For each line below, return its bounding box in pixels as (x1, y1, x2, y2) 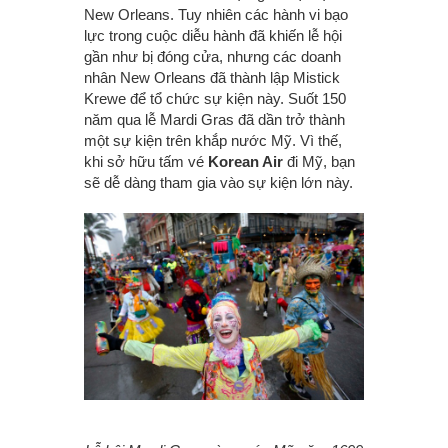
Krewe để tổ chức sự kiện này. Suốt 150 (84, 90, 346, 108)
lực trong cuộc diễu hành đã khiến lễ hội (84, 27, 342, 45)
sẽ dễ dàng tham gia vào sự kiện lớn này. (84, 174, 353, 192)
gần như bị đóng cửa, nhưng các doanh (84, 48, 341, 66)
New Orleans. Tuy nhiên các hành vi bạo (84, 6, 348, 24)
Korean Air (208, 153, 283, 171)
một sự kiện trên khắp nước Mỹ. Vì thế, (84, 132, 342, 150)
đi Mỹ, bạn (283, 153, 355, 171)
